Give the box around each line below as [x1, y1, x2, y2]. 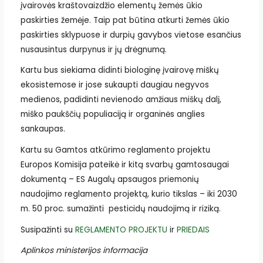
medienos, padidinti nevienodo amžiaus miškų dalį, [20, 94, 221, 106]
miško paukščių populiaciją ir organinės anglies [20, 109, 205, 120]
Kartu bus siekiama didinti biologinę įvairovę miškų [20, 65, 219, 76]
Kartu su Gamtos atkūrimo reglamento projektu [20, 144, 210, 156]
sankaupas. [20, 123, 65, 135]
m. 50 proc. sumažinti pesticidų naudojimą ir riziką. [20, 203, 221, 215]
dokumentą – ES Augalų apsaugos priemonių [20, 174, 199, 186]
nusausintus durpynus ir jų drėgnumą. [20, 43, 167, 55]
